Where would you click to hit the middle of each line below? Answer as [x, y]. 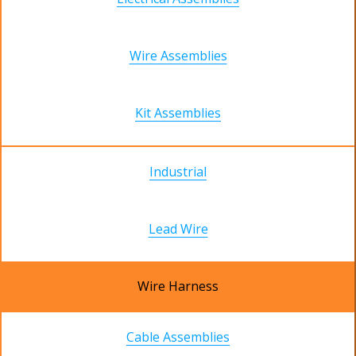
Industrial [178, 172]
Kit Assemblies [178, 113]
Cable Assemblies [178, 337]
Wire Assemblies [178, 56]
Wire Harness [178, 286]
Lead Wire [178, 229]
